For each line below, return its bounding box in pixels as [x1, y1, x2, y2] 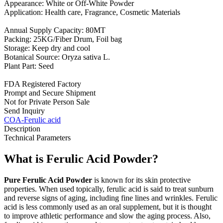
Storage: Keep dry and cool [4, 43, 90, 52]
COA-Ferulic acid [4, 115, 61, 124]
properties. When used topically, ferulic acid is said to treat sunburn [4, 184, 214, 193]
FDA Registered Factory [4, 79, 81, 88]
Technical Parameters [4, 133, 71, 142]
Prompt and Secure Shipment [4, 88, 96, 97]
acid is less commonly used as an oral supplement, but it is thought [4, 202, 212, 211]
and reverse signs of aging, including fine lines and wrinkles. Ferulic [4, 193, 218, 202]
